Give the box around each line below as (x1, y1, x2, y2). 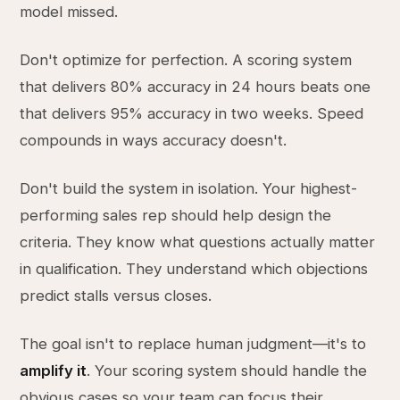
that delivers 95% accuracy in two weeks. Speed (20, 104, 364, 122)
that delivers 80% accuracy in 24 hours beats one (20, 78, 371, 96)
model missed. (20, 3, 119, 21)
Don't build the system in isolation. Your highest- (20, 179, 358, 197)
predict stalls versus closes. (20, 287, 212, 304)
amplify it (20, 362, 87, 379)
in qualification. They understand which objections (20, 260, 369, 278)
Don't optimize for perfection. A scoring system (20, 51, 353, 69)
